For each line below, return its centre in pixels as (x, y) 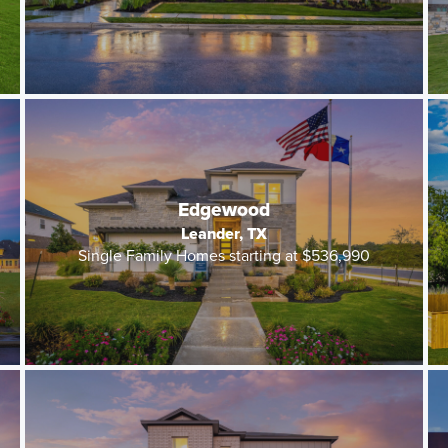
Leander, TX (224, 233)
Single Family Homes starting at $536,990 (224, 256)
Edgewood (224, 209)
